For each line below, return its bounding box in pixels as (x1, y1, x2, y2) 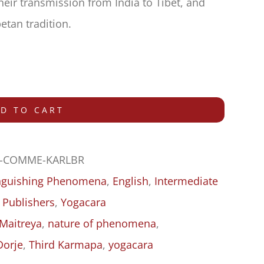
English (113, 173, 149, 188)
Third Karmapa (29, 237, 103, 252)
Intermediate (154, 173, 219, 188)
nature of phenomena (48, 216, 157, 230)
